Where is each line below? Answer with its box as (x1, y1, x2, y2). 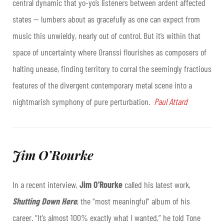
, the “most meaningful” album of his (77, 195, 190, 207)
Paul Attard (154, 96, 187, 107)
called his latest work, (122, 179, 190, 190)
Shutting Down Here (12, 195, 77, 207)
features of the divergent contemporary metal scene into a (12, 79, 192, 91)
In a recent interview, (12, 179, 79, 190)
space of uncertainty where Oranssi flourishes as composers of (12, 46, 206, 58)
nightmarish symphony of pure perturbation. (12, 96, 154, 107)
